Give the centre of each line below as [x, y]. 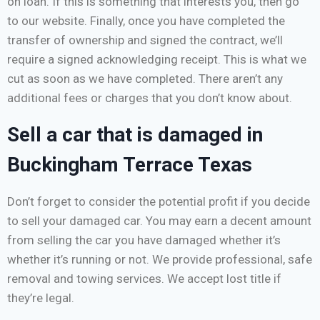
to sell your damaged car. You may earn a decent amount [159, 221]
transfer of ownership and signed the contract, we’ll [145, 40]
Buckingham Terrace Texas [130, 165]
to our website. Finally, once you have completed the [146, 21]
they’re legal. [41, 298]
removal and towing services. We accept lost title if [144, 279]
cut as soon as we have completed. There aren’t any [145, 79]
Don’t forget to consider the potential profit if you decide [159, 202]
